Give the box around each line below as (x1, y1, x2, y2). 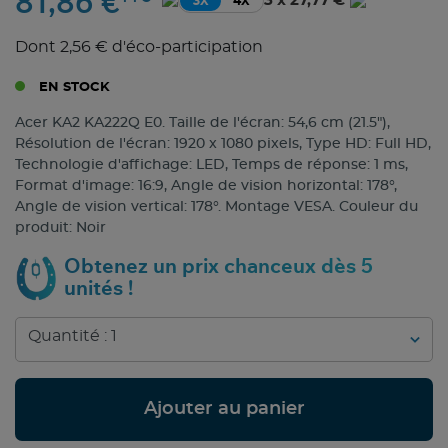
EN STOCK (34, 81, 110, 95)
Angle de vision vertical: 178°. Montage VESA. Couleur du (15, 200, 418, 215)
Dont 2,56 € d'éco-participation (15, 39, 263, 56)
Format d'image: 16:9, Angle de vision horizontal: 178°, (15, 179, 397, 194)
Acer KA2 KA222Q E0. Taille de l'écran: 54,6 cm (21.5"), (15, 116, 390, 131)
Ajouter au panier (143, 400, 305, 419)
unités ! (64, 279, 133, 300)
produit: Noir (15, 221, 106, 236)
